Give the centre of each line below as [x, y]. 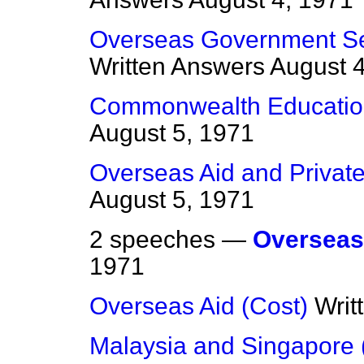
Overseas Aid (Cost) [199, 306]
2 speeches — [171, 240]
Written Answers [177, 67]
